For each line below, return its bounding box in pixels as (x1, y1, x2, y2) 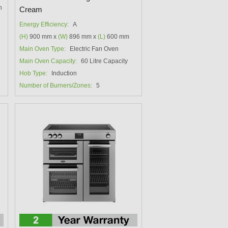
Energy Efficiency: (19, 21, 69, 28)
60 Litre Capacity (81, 58, 128, 65)
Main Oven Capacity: (19, 58, 77, 65)
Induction (51, 70, 77, 77)
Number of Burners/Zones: (19, 82, 93, 90)
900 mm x (28, 33, 59, 41)
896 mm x (68, 33, 98, 41)
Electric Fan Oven (70, 45, 119, 53)
